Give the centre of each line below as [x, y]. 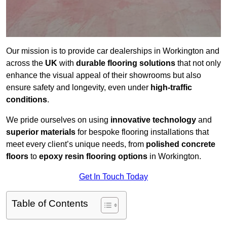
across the [26, 63]
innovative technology [153, 120]
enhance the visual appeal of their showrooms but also [104, 75]
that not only [198, 63]
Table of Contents [50, 204]
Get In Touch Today [113, 177]
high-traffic [171, 88]
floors [17, 157]
